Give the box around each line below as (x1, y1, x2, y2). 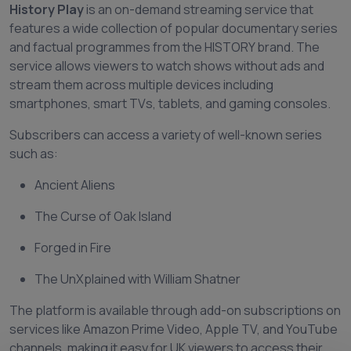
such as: (9, 145, 58, 163)
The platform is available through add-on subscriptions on (9, 302, 341, 320)
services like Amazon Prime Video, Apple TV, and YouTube (9, 320, 338, 338)
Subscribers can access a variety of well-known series (9, 126, 322, 144)
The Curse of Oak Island (34, 208, 172, 226)
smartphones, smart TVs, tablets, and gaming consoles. (9, 95, 331, 113)
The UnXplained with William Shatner (34, 270, 241, 288)
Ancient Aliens (34, 176, 115, 194)
